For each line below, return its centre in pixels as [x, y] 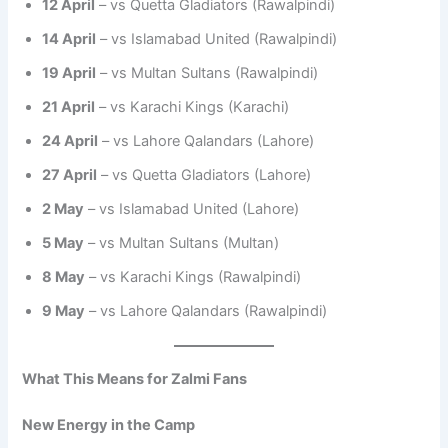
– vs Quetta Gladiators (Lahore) [204, 174]
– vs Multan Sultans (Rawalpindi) [207, 72]
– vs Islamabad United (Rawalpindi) [217, 38]
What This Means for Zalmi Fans [135, 378]
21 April [69, 106]
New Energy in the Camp [109, 424]
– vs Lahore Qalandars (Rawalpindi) [206, 310]
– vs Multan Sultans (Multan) [182, 242]
